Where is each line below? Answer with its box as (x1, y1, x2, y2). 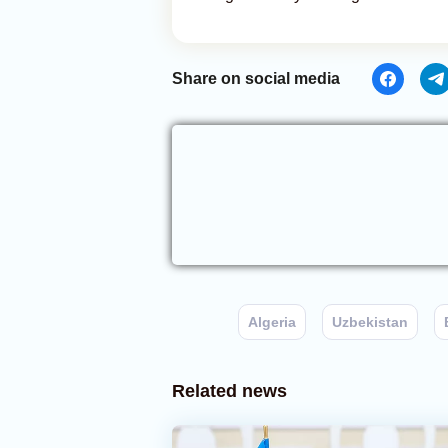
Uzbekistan (332, 314, 408, 330)
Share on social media (172, 70, 340, 87)
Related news (172, 381, 287, 401)
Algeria (248, 314, 296, 330)
